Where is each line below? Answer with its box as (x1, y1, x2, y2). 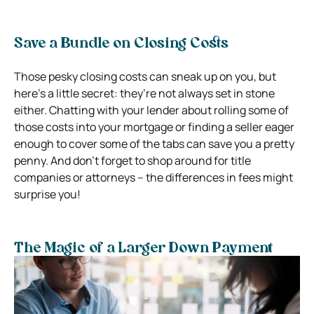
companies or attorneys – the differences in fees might (14, 169, 293, 185)
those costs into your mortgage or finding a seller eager (14, 118, 294, 135)
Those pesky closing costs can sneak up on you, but (14, 68, 276, 84)
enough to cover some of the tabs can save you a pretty (14, 135, 294, 151)
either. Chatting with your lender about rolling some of (14, 102, 289, 118)
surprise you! (14, 186, 81, 202)
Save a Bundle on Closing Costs (14, 36, 228, 51)
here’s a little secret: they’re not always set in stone (14, 85, 275, 101)
